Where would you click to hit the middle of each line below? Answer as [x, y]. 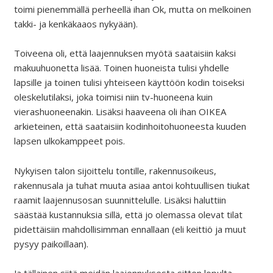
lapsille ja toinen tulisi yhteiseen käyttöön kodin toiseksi [129, 83]
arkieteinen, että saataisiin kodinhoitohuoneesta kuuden [130, 126]
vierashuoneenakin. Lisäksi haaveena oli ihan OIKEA [120, 112]
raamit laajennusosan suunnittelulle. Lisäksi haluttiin [120, 200]
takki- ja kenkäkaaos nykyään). [76, 23]
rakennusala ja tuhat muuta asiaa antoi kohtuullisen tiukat [132, 185]
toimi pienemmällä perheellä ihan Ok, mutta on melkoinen [132, 9]
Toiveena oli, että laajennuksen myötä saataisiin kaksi [125, 53]
